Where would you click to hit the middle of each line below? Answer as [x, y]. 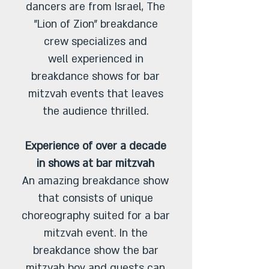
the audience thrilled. [95, 111]
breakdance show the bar [95, 251]
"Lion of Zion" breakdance [95, 24]
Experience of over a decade [95, 146]
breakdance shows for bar [95, 77]
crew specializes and [95, 42]
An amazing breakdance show [95, 181]
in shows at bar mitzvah [95, 164]
